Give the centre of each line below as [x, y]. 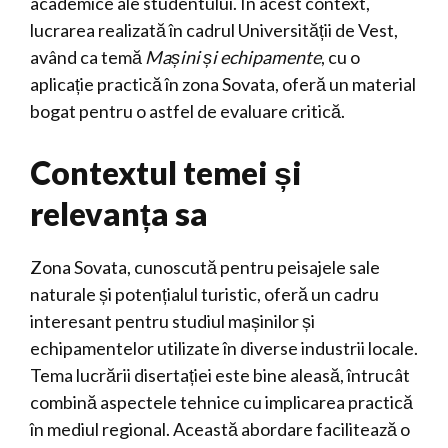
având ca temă [87, 57]
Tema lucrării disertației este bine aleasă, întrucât [220, 375]
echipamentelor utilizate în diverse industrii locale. [224, 348]
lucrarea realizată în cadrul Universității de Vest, [214, 30]
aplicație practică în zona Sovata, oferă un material [223, 84]
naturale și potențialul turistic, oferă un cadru [204, 294]
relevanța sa [119, 213]
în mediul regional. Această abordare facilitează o [220, 429]
